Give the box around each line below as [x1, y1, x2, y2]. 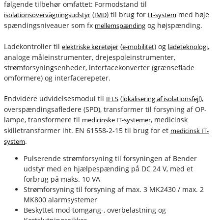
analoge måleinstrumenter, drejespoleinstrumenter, [4, 52, 175, 62]
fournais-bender [29, 137, 76, 146]
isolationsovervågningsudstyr [4, 10, 90, 19]
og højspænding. [145, 20, 202, 30]
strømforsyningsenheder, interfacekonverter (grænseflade [4, 62, 194, 72]
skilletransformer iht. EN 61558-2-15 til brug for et [4, 125, 170, 135]
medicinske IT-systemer [82, 115, 151, 124]
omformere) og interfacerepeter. [4, 73, 110, 82]
